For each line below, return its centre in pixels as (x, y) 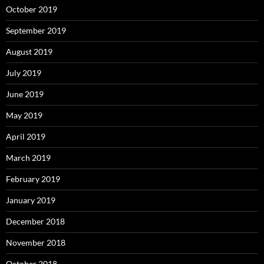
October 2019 (32, 9)
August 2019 (29, 51)
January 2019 (31, 200)
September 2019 (36, 30)
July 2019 (24, 72)
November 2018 (36, 242)
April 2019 (26, 136)
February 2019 (33, 179)
